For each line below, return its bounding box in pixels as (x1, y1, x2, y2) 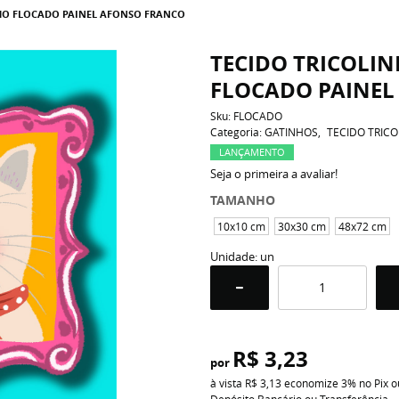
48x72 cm (338, 219, 387, 233)
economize (281, 376, 341, 390)
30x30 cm (277, 219, 326, 233)
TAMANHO (209, 191, 275, 208)
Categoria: (209, 125, 262, 139)
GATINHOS (264, 125, 318, 139)
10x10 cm (216, 219, 265, 233)
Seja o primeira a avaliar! (209, 166, 338, 182)
